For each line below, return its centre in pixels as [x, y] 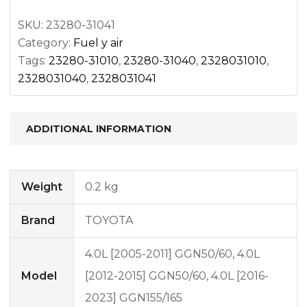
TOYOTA [109, 220]
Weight [42, 187]
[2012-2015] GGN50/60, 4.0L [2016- [177, 276]
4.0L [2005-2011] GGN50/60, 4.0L [172, 254]
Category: [46, 43]
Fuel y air [98, 43]
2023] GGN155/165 [134, 298]
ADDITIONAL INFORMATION [99, 129]
